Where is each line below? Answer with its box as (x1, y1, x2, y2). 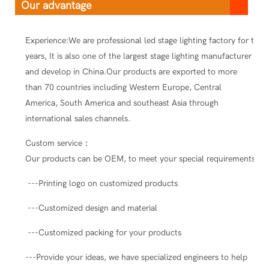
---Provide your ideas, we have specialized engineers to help (25, 252, 247, 262)
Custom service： (25, 138, 91, 148)
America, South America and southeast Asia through (25, 97, 219, 108)
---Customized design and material (25, 202, 157, 213)
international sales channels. (25, 113, 130, 124)
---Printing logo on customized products (25, 178, 178, 189)
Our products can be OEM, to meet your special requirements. (25, 153, 258, 164)
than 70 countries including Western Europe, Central (25, 82, 222, 92)
